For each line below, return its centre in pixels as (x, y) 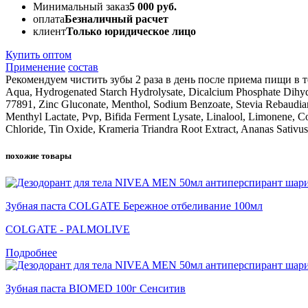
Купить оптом (38, 55)
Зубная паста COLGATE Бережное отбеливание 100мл (134, 206)
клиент (49, 32)
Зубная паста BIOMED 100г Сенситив (96, 289)
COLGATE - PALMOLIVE (68, 230)
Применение (35, 67)
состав (83, 67)
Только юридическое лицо (131, 32)
